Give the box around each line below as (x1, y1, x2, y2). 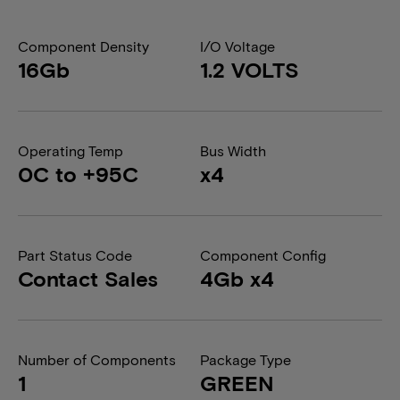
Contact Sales (18, 265, 158, 291)
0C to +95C (18, 161, 138, 187)
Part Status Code (18, 246, 132, 263)
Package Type (200, 351, 291, 368)
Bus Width (200, 142, 266, 159)
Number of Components (18, 351, 176, 368)
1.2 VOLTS (200, 56, 299, 82)
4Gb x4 (200, 265, 274, 291)
